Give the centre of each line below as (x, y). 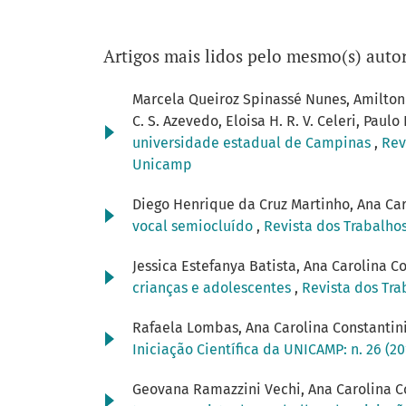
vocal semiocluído (194, 227)
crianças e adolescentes (213, 288)
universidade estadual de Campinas (253, 143)
